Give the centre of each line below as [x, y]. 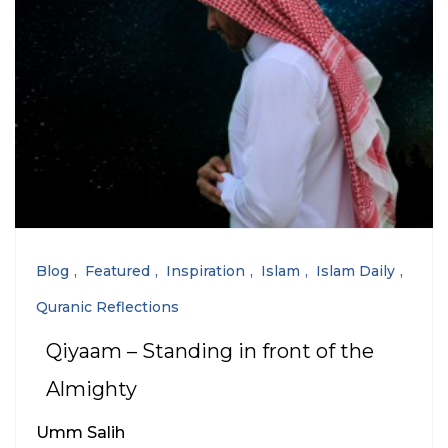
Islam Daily [355, 271]
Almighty [91, 389]
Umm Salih [80, 433]
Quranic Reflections [107, 307]
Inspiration [205, 271]
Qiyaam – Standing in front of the [210, 351]
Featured [117, 271]
